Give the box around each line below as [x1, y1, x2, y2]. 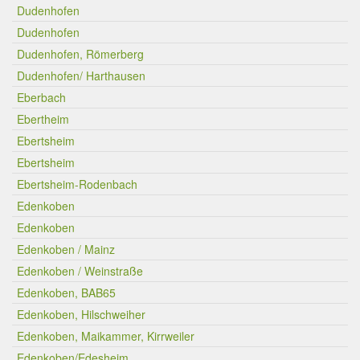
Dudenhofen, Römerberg [17, 46, 144, 62]
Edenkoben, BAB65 [17, 284, 116, 301]
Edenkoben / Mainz [17, 241, 115, 257]
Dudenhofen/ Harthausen [17, 67, 145, 84]
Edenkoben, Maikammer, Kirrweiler [17, 328, 194, 344]
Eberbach [17, 89, 66, 105]
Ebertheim [17, 111, 69, 127]
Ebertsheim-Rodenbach [17, 176, 137, 192]
